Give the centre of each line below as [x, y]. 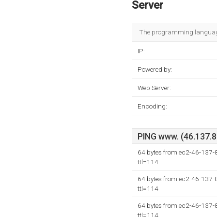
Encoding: [152, 106]
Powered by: [155, 69]
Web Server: [154, 88]
